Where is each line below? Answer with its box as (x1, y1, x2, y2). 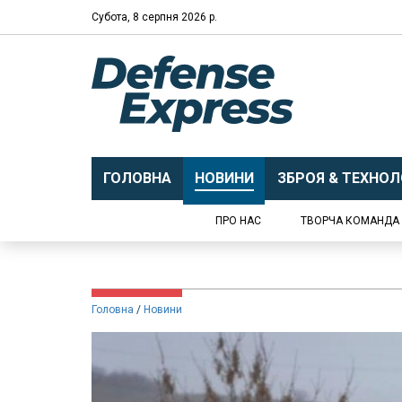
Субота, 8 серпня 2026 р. (92, 10, 217, 23)
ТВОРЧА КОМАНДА (301, 214, 399, 227)
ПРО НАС (215, 214, 261, 227)
